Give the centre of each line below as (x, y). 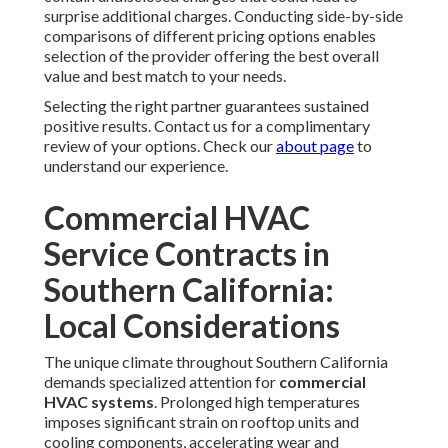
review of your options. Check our (160, 146)
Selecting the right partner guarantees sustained (206, 106)
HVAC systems (99, 402)
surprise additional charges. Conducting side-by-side (223, 16)
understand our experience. (136, 166)
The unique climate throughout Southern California (216, 362)
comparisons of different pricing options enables (210, 36)
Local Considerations (192, 326)
